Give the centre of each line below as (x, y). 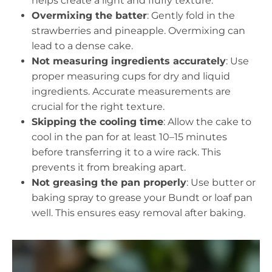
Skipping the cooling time (97, 122)
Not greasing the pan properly (109, 182)
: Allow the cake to (207, 122)
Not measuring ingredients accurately (129, 61)
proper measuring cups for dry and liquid (131, 76)
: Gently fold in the (191, 15)
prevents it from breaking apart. (109, 167)
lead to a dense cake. (82, 46)
